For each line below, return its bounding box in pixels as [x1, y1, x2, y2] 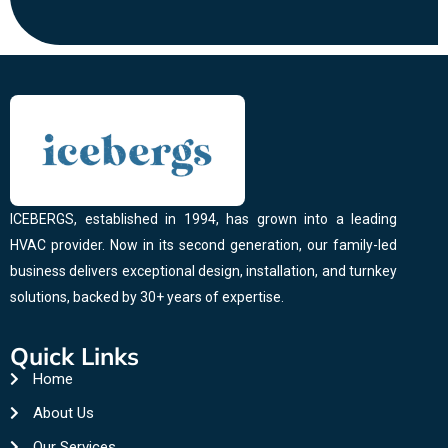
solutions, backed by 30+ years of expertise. [10, 288, 284, 305]
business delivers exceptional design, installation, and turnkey [10, 262, 397, 279]
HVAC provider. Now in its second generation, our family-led [10, 236, 397, 253]
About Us [32, 404, 94, 423]
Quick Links [10, 341, 139, 372]
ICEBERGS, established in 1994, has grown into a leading [10, 210, 397, 227]
